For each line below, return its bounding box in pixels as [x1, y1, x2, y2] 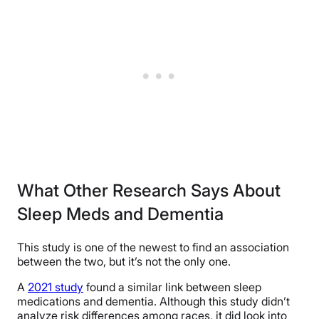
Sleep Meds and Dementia [17, 203, 224, 224]
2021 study [28, 279, 83, 294]
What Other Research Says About [17, 179, 281, 201]
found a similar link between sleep [83, 279, 261, 294]
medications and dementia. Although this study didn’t [17, 293, 290, 308]
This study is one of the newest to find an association [17, 239, 289, 254]
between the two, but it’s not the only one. [17, 253, 231, 268]
